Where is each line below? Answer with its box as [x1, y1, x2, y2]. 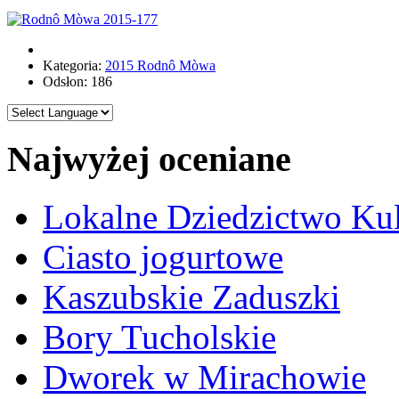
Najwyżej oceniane [7, 138, 291, 179]
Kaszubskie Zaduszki [43, 277, 340, 316]
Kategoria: [43, 58, 105, 74]
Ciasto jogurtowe [43, 237, 283, 276]
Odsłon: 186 [43, 74, 112, 90]
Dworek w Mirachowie [43, 357, 366, 396]
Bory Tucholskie [43, 317, 276, 356]
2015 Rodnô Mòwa [105, 58, 216, 74]
